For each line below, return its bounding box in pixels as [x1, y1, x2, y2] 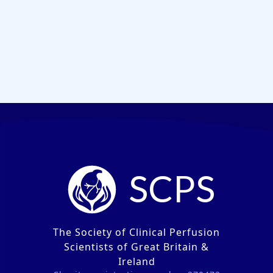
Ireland [118, 255, 155, 268]
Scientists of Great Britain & [64, 240, 209, 253]
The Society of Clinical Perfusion [53, 225, 220, 239]
